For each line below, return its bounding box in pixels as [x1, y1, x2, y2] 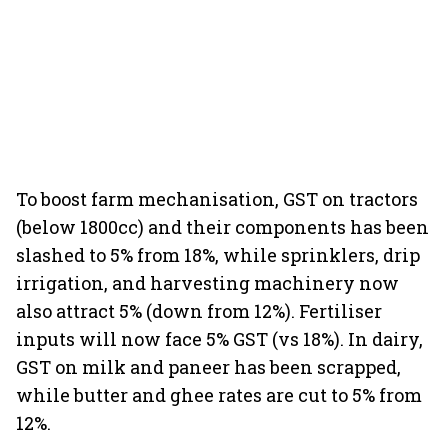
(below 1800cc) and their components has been [16, 215, 429, 239]
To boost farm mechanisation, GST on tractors [16, 187, 418, 211]
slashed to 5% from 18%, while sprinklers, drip [16, 243, 420, 267]
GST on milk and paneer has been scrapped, [16, 355, 401, 379]
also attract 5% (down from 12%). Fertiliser [16, 299, 382, 323]
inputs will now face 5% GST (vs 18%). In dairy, [16, 327, 423, 351]
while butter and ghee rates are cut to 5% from [16, 383, 422, 407]
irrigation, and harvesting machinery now [16, 271, 399, 295]
